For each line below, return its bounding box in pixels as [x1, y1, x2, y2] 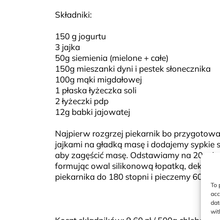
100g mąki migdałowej [55, 74, 142, 85]
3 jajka [55, 42, 80, 53]
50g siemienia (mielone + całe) [55, 53, 168, 63]
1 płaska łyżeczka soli [55, 85, 137, 96]
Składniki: [55, 9, 92, 20]
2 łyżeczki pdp [55, 96, 109, 107]
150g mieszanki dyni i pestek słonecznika [55, 63, 211, 74]
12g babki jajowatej [55, 107, 132, 117]
